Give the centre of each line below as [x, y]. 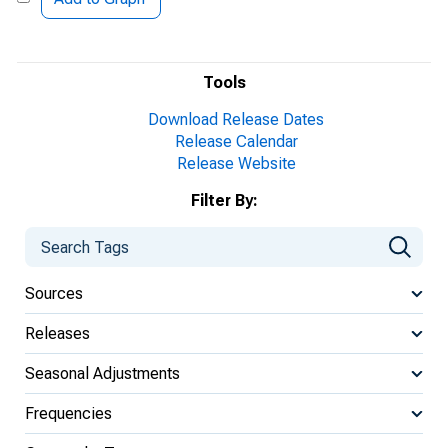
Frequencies [68, 413]
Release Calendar [236, 141]
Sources [54, 293]
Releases [57, 333]
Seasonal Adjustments [102, 373]
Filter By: [224, 200]
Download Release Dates [236, 119]
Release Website [236, 163]
